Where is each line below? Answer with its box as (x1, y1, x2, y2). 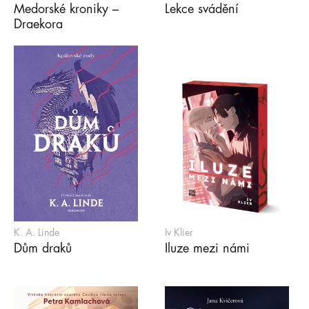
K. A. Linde (14, 227, 59, 237)
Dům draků (14, 241, 72, 255)
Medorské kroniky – (14, 2, 119, 15)
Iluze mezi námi (165, 241, 250, 255)
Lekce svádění (165, 2, 239, 15)
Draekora (14, 17, 63, 30)
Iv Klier (165, 227, 193, 237)
